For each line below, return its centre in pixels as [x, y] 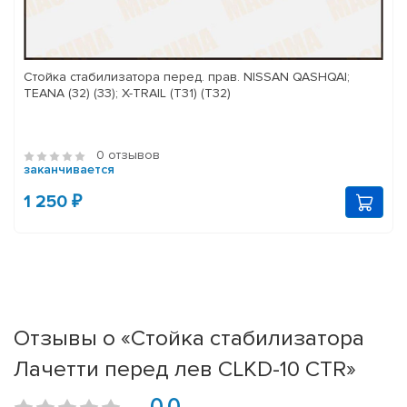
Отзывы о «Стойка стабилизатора [189, 338]
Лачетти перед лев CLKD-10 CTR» [185, 369]
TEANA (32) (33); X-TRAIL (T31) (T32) [127, 94]
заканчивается [69, 170]
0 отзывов [128, 155]
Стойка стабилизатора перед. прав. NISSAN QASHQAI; [187, 77]
